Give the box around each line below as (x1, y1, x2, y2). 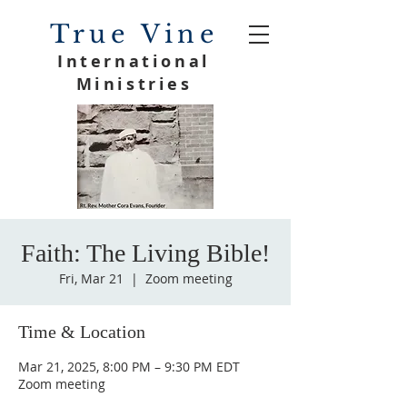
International (57, 50, 211, 73)
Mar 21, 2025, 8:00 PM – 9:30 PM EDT (18, 358, 240, 375)
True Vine (49, 19, 219, 49)
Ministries (75, 73, 193, 95)
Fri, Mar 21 (58, 270, 124, 287)
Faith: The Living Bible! (21, 239, 270, 267)
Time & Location (18, 322, 145, 342)
